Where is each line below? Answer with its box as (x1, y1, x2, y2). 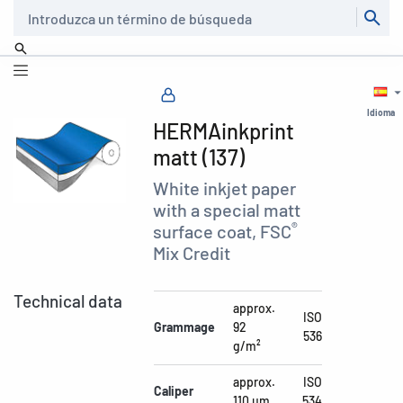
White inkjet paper (153, 177, 297, 199)
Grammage (154, 319, 215, 335)
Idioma (366, 107, 395, 118)
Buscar (13, 4, 46, 16)
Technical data (13, 291, 122, 311)
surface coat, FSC (153, 220, 292, 242)
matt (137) (153, 144, 246, 170)
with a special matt (153, 199, 301, 220)
